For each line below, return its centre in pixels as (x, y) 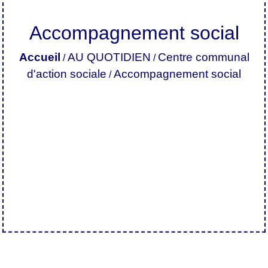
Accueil (39, 57)
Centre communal (203, 57)
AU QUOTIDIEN (109, 57)
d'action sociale (67, 74)
